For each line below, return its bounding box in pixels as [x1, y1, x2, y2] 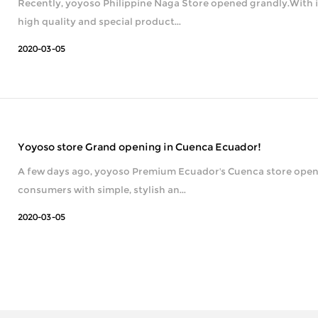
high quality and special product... [18, 15, 182, 27]
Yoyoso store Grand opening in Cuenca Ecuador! [18, 140, 262, 153]
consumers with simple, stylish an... [18, 183, 187, 195]
